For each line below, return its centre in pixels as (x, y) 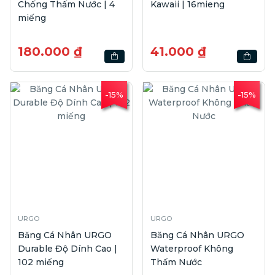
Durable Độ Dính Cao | (68, 248)
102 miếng (41, 262)
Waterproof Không (192, 248)
